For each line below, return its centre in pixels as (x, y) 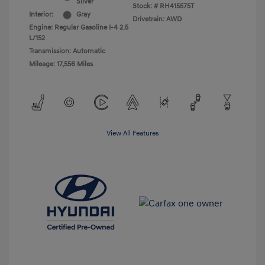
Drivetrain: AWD (157, 20)
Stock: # (145, 7)
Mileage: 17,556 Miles (61, 64)
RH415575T (177, 7)
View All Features (132, 134)
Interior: (41, 15)
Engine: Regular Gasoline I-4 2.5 (79, 28)
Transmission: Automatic (67, 51)
